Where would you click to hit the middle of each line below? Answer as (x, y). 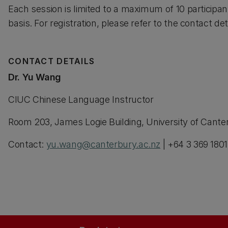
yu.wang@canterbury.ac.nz (103, 144)
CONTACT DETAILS (52, 61)
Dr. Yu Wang (35, 77)
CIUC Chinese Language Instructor (81, 99)
